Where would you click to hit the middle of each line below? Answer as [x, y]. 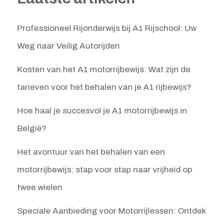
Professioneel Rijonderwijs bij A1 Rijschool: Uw [107, 28]
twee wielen [40, 188]
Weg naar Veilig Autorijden [69, 46]
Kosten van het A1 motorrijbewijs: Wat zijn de [104, 70]
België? [32, 129]
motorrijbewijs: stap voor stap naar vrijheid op [105, 170]
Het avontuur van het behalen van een [91, 152]
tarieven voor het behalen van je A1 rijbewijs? [104, 87]
